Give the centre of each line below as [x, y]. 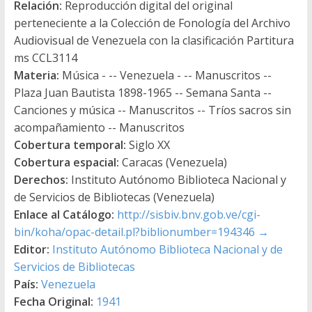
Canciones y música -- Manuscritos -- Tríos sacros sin [152, 110]
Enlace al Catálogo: [64, 214]
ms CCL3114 [45, 57]
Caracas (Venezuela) [173, 162]
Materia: [36, 75]
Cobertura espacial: [66, 162]
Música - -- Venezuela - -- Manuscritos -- [165, 75]
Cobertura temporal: [70, 145]
